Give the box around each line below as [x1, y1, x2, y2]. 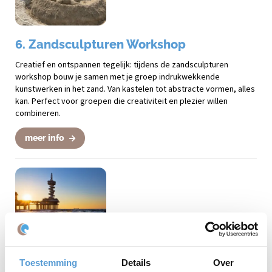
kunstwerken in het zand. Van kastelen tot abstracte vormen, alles [15, 83, 255, 94]
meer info [25, 132, 66, 143]
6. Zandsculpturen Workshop [15, 36, 186, 52]
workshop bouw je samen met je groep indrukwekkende [15, 70, 220, 82]
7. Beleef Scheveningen [15, 247, 153, 262]
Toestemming [19, 257, 78, 268]
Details [121, 257, 151, 268]
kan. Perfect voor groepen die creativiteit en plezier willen [15, 95, 228, 106]
